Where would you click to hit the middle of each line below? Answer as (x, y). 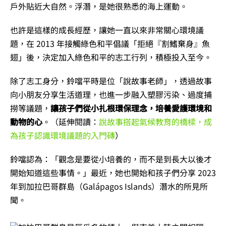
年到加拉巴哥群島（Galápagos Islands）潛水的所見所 (109, 186)
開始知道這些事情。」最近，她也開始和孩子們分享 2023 (113, 173)
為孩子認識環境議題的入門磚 (63, 135)
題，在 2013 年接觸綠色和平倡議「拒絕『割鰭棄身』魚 (110, 44)
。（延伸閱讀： (71, 122)
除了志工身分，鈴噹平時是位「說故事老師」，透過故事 (111, 81)
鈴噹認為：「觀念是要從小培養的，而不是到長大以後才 (111, 159)
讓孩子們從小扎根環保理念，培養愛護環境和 (131, 108)
